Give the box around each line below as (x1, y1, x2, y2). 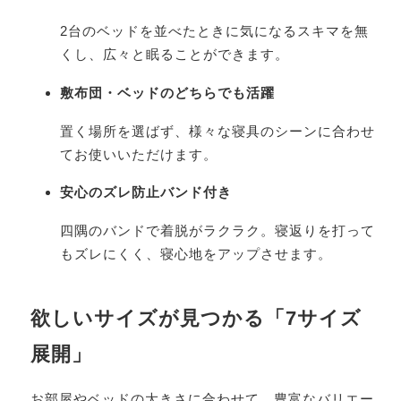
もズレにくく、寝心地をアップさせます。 (60, 246, 333, 262)
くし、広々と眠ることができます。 (60, 46, 290, 62)
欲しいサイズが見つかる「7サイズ (30, 307, 362, 330)
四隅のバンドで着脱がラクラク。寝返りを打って (60, 223, 376, 239)
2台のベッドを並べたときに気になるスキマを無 (60, 22, 370, 38)
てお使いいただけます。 (60, 146, 218, 162)
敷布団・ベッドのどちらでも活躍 (60, 84, 276, 100)
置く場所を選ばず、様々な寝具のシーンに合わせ (60, 123, 376, 139)
